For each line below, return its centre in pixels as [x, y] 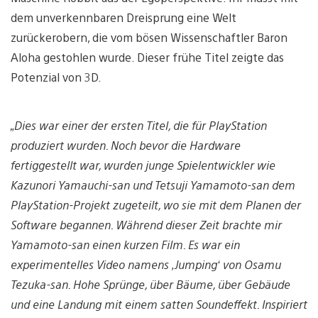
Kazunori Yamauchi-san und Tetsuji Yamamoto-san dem [153, 185]
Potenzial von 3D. [56, 77]
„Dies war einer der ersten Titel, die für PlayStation [139, 126]
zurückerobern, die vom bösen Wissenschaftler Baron [149, 38]
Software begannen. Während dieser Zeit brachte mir [146, 225]
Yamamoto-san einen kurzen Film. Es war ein [125, 245]
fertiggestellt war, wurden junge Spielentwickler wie [143, 165]
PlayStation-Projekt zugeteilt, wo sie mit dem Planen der [156, 205]
